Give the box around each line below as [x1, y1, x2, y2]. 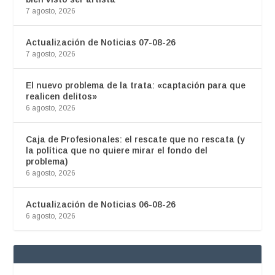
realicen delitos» [26, 91, 98, 102]
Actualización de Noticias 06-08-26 [26, 199, 176, 210]
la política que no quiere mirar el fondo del [26, 145, 208, 156]
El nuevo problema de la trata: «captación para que [26, 80, 246, 91]
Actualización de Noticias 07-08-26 [26, 37, 176, 48]
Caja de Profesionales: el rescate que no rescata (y [26, 134, 246, 145]
